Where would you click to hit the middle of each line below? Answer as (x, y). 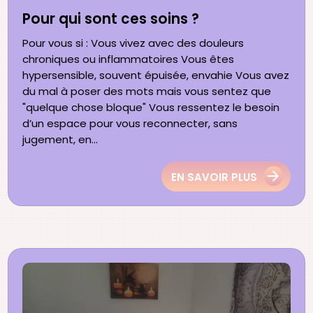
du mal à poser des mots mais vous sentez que (147, 92)
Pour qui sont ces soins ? (111, 19)
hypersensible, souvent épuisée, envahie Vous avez (156, 75)
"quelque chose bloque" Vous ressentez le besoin (151, 108)
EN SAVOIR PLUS (214, 177)
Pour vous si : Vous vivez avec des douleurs (133, 43)
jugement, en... (60, 140)
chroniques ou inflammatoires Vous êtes (129, 59)
